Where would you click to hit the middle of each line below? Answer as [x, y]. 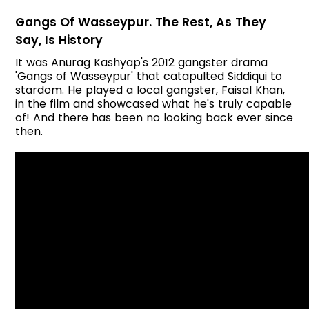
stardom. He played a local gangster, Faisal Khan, [150, 90]
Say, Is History [59, 40]
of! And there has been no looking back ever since [154, 117]
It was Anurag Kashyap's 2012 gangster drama [142, 62]
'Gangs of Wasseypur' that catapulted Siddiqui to [149, 76]
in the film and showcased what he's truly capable [154, 103]
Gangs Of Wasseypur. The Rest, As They [141, 22]
